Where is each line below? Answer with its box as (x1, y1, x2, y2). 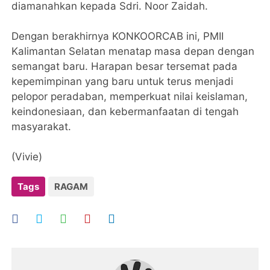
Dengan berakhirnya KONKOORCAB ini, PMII (11, 30, 224, 43)
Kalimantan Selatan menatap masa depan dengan (11, 45, 255, 58)
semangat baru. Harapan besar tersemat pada (11, 60, 238, 73)
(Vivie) (11, 151, 46, 163)
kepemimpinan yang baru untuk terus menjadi (11, 75, 234, 88)
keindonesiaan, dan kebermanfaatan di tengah (11, 105, 239, 118)
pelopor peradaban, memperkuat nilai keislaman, (11, 90, 248, 103)
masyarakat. (11, 121, 72, 133)
